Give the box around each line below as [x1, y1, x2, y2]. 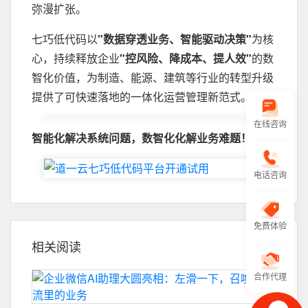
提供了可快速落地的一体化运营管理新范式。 [32, 89, 252, 104]
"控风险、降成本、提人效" [120, 50, 252, 66]
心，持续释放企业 [32, 50, 120, 66]
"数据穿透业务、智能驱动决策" [98, 31, 252, 47]
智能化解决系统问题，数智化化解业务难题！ [32, 130, 252, 146]
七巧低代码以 [32, 31, 98, 47]
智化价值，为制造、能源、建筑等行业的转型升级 [32, 69, 274, 85]
